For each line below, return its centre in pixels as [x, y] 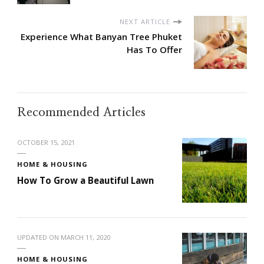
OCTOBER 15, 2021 [46, 143]
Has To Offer [154, 50]
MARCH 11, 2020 [85, 237]
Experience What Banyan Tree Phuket [101, 37]
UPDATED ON [39, 237]
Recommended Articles [81, 113]
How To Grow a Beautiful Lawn [85, 181]
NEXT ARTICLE [145, 22]
